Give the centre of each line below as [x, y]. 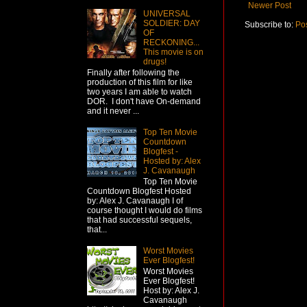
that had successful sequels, [139, 220]
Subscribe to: [270, 24]
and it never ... [113, 111]
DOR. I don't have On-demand [144, 102]
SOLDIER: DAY [171, 23]
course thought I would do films [145, 211]
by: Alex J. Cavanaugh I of [135, 201]
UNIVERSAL [167, 13]
